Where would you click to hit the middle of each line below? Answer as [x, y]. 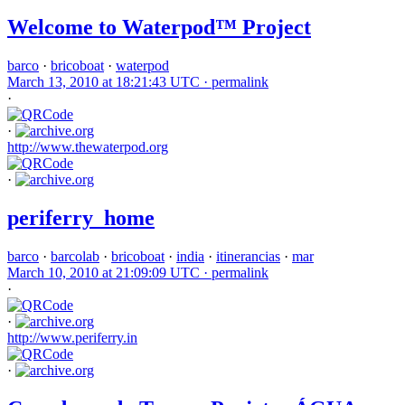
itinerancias [248, 256]
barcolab [75, 256]
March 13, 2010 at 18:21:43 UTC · [109, 82]
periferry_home [81, 217]
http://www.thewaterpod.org [88, 147]
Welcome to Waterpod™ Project [159, 28]
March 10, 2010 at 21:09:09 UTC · [109, 272]
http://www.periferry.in [72, 337]
